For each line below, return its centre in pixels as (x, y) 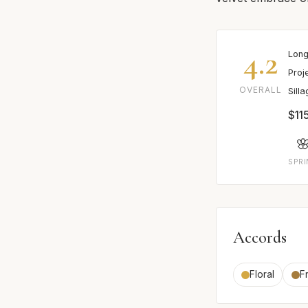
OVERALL (261, 89)
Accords (260, 238)
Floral (262, 275)
